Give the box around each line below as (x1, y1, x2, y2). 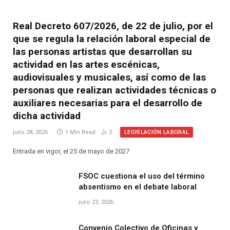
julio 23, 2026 (79, 198, 113, 205)
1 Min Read (65, 129, 95, 136)
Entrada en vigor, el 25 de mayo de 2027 (13, 147, 129, 155)
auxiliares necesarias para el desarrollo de (13, 97, 202, 109)
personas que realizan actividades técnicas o (13, 84, 216, 96)
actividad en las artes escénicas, (13, 58, 160, 70)
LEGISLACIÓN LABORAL (124, 128, 189, 136)
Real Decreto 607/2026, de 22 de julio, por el (13, 20, 213, 32)
